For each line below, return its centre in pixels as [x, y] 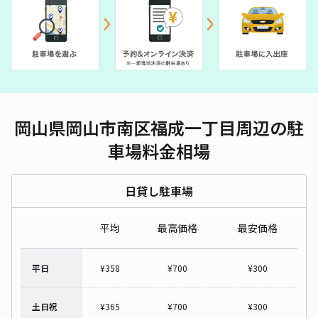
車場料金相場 [159, 150]
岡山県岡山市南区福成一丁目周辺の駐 [159, 127]
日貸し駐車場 [159, 191]
